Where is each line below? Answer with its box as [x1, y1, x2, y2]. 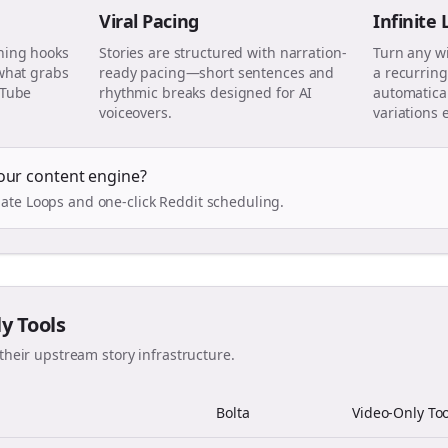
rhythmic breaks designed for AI [99, 83, 313, 102]
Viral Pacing [99, 9, 199, 33]
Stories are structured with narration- [99, 43, 347, 62]
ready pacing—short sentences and [99, 63, 335, 82]
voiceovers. [99, 103, 172, 122]
